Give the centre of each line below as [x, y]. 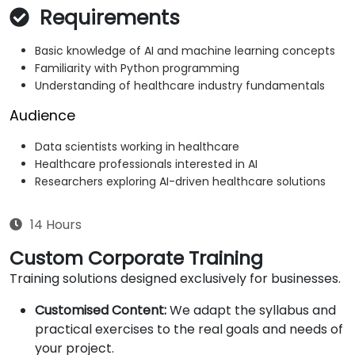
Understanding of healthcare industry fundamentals [180, 86]
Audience [42, 116]
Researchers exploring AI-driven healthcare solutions [180, 182]
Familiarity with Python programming [137, 69]
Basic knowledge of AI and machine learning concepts [185, 51]
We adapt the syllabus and [251, 311]
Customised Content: [101, 311]
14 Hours [56, 225]
